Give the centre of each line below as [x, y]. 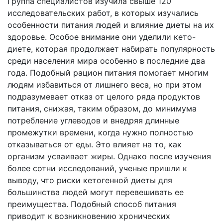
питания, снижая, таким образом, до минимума [102, 109]
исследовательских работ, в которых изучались [103, 13]
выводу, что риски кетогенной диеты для [90, 180]
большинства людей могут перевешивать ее [96, 192]
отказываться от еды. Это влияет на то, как [95, 144]
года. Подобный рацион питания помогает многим [108, 73]
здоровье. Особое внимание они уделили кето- [102, 37]
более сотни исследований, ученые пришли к [97, 168]
